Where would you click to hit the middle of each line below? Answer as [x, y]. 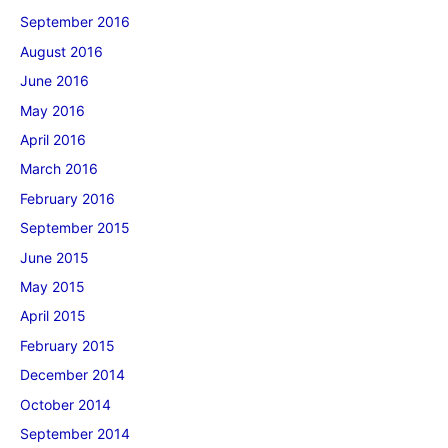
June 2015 [54, 257]
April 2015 [53, 316]
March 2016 [59, 169]
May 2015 [52, 286]
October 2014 [65, 404]
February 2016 [67, 198]
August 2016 [61, 51]
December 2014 [72, 375]
